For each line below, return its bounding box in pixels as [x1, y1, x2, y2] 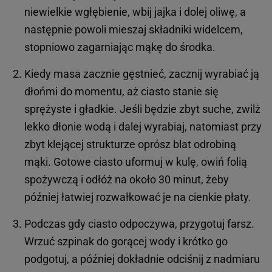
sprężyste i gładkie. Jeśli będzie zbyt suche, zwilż [24, 102, 260, 115]
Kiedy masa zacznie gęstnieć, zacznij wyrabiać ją [24, 67, 259, 80]
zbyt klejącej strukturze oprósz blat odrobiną [24, 137, 236, 151]
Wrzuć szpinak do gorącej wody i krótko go [24, 234, 228, 248]
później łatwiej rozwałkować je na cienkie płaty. [24, 190, 251, 203]
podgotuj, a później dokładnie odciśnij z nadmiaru [24, 252, 260, 265]
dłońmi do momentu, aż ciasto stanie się [24, 84, 219, 98]
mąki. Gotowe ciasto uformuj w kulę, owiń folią [24, 155, 247, 168]
